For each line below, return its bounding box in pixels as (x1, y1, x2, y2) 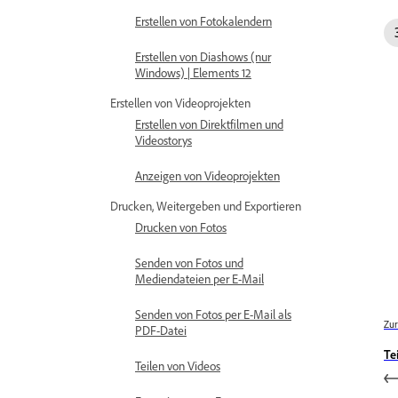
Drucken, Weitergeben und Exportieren (110, 198, 301, 213)
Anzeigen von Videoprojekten (135, 168, 280, 183)
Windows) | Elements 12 (135, 65, 251, 80)
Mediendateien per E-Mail (135, 271, 264, 286)
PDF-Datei (135, 322, 187, 338)
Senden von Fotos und (135, 255, 243, 270)
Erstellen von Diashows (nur (135, 49, 271, 64)
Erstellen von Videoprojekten (110, 95, 251, 110)
